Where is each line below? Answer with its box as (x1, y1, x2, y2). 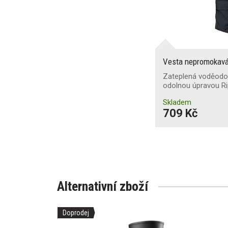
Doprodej (63, 208, 89, 217)
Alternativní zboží (57, 178, 148, 194)
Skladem (162, 97, 191, 107)
